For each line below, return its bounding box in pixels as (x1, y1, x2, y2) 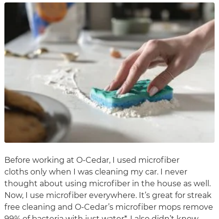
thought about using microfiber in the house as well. (4, 179, 211, 189)
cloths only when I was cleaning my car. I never (4, 167, 187, 177)
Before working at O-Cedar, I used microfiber (4, 155, 179, 165)
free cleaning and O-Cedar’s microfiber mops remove (4, 202, 213, 212)
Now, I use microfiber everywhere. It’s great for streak (4, 191, 212, 200)
